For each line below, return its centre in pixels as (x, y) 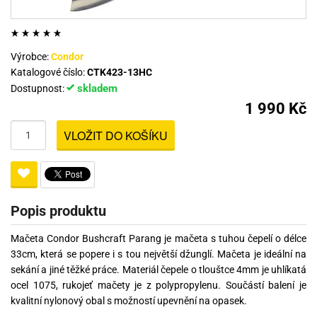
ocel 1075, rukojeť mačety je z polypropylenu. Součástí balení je (158, 286)
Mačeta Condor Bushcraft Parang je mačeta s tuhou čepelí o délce (158, 239)
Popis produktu (58, 211)
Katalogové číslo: (49, 73)
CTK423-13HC (120, 73)
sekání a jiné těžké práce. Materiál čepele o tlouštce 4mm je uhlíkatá (158, 270)
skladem (96, 89)
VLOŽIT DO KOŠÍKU (116, 136)
